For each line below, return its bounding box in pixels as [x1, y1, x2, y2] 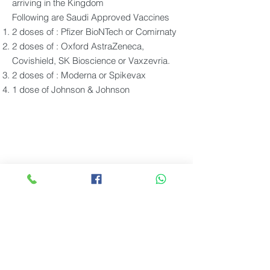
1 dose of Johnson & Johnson [12, 84, 130, 95]
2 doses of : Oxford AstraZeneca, [12, 40, 144, 52]
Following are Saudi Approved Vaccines [12, 11, 169, 23]
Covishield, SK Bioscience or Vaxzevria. [12, 55, 170, 66]
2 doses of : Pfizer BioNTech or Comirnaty [12, 26, 177, 37]
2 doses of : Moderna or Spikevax [12, 69, 146, 81]
